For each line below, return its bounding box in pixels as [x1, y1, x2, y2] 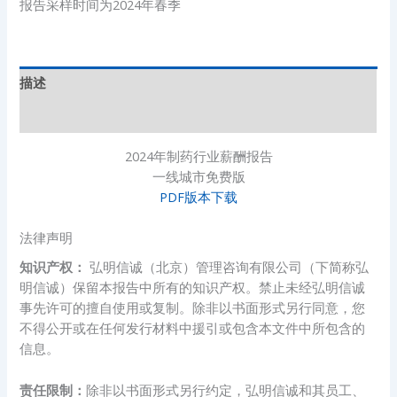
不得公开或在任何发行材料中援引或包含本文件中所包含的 [19, 319, 366, 338]
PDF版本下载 [160, 187, 237, 206]
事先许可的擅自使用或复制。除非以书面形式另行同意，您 [19, 299, 366, 317]
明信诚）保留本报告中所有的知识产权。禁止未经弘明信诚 [19, 278, 366, 297]
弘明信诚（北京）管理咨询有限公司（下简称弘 [90, 258, 370, 276]
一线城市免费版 [152, 167, 245, 185]
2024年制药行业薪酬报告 [124, 146, 273, 165]
